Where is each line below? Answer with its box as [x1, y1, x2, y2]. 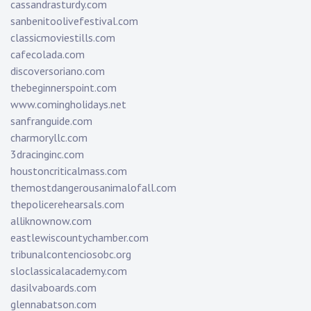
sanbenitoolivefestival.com [10, 14, 138, 28]
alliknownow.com [10, 214, 92, 228]
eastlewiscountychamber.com [10, 230, 149, 245]
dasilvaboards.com [10, 280, 96, 295]
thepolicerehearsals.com [10, 197, 124, 212]
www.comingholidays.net [10, 97, 126, 112]
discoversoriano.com [10, 64, 105, 78]
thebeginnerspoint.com [10, 81, 117, 95]
